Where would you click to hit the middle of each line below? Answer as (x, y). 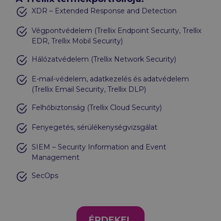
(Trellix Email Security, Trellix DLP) (89, 90)
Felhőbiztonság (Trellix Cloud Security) (97, 108)
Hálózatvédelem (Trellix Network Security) (104, 59)
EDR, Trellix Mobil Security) (77, 41)
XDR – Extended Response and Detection (104, 11)
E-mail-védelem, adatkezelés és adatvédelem (110, 79)
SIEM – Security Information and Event (99, 147)
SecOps (45, 176)
